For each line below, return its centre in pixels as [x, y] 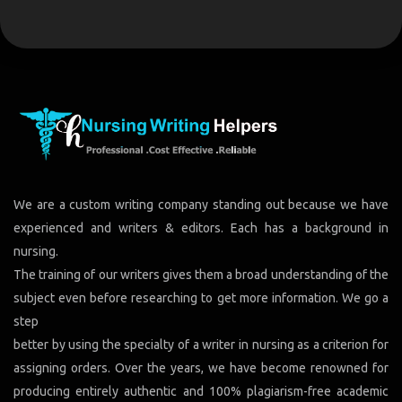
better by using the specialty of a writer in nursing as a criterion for [201, 344]
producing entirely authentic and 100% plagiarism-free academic [201, 391]
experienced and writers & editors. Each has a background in [201, 227]
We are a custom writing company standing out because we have [201, 204]
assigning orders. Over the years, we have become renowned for [201, 367]
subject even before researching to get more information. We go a [201, 297]
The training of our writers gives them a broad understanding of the [201, 274]
